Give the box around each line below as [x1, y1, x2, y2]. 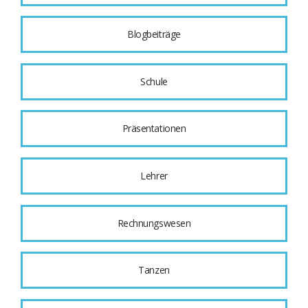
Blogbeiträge [127, 27, 181, 41]
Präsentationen [122, 122, 186, 135]
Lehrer [140, 168, 168, 182]
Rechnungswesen [117, 216, 191, 230]
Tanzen [138, 263, 170, 277]
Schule [140, 74, 168, 88]
